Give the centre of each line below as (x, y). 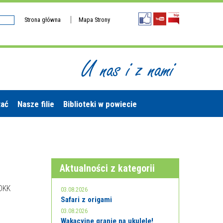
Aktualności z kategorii (108, 168)
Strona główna (43, 20)
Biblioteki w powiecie (100, 104)
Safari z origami (87, 200)
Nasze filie (36, 104)
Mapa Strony (94, 20)
